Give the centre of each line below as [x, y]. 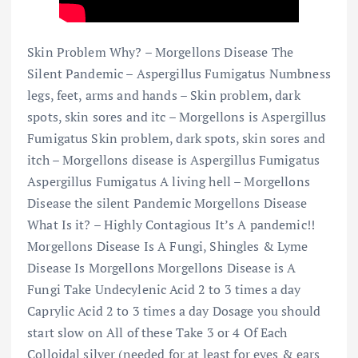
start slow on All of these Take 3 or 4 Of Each [157, 333]
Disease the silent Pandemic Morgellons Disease [167, 203]
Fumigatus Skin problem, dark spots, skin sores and [177, 139]
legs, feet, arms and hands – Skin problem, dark [164, 95]
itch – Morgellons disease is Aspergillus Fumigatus [174, 160]
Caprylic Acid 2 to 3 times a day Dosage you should [174, 311]
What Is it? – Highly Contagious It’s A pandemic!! [171, 225]
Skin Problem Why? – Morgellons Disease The [160, 52]
